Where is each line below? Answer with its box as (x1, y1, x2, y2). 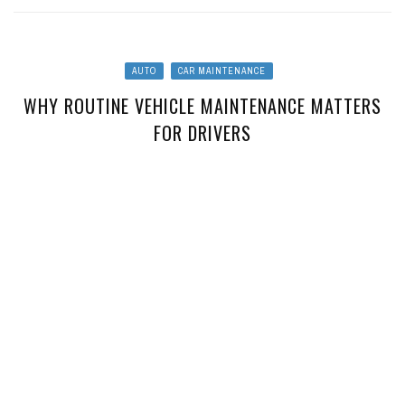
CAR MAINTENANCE (178, 64, 266, 77)
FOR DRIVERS (154, 118, 251, 146)
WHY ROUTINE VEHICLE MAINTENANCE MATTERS (24, 91, 381, 119)
